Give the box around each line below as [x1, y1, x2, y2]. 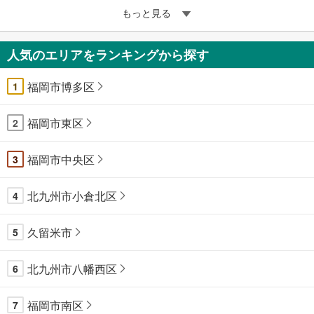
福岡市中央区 [27, 151, 95, 168]
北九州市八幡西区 [27, 260, 117, 277]
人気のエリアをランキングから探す [7, 45, 209, 64]
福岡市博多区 [27, 78, 95, 95]
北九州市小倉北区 [27, 187, 117, 204]
